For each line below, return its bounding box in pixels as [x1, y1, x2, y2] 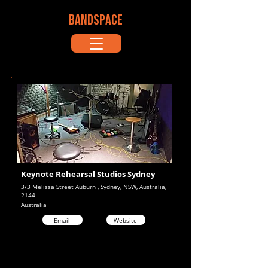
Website [113, 215, 137, 224]
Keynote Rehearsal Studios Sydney [21, 169, 155, 179]
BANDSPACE [69, 14, 123, 28]
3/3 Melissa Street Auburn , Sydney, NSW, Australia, [21, 182, 166, 191]
